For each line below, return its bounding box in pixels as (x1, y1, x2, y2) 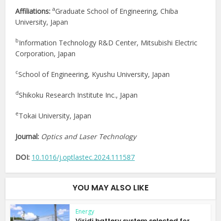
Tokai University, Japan (19, 111, 92, 121)
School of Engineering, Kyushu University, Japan (18, 70, 170, 79)
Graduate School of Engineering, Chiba (55, 6, 179, 16)
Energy (75, 207, 95, 216)
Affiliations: (15, 6, 53, 16)
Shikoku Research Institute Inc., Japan (19, 90, 138, 100)
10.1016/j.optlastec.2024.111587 (32, 152, 135, 162)
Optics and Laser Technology (41, 132, 137, 142)
